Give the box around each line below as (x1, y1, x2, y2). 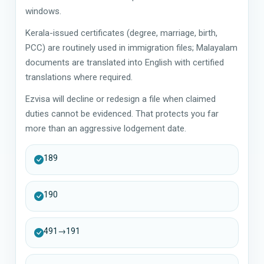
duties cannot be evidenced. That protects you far (25, 108, 219, 119)
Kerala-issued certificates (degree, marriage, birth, (25, 27, 217, 38)
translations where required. (25, 71, 133, 82)
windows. (25, 5, 61, 16)
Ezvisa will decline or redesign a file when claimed (25, 93, 216, 104)
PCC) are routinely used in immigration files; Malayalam (25, 42, 237, 53)
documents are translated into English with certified (25, 57, 224, 68)
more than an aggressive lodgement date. (25, 123, 186, 134)
